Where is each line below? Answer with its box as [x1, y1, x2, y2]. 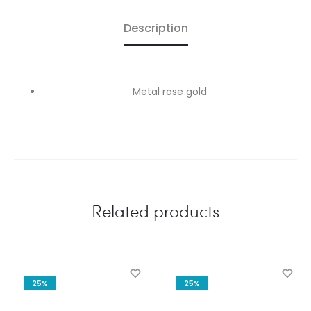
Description [123, 19, 188, 36]
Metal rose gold [132, 84, 207, 99]
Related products [92, 199, 219, 222]
